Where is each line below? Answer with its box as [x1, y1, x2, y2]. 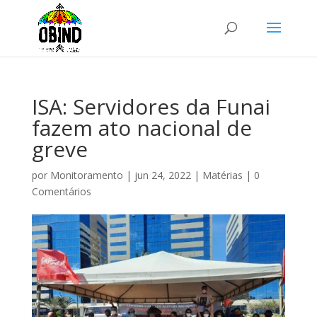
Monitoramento [50, 168, 123, 182]
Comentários [31, 185, 91, 198]
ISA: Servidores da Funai [31, 92, 270, 121]
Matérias [202, 168, 243, 182]
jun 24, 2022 [134, 168, 191, 182]
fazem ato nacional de [31, 113, 252, 142]
